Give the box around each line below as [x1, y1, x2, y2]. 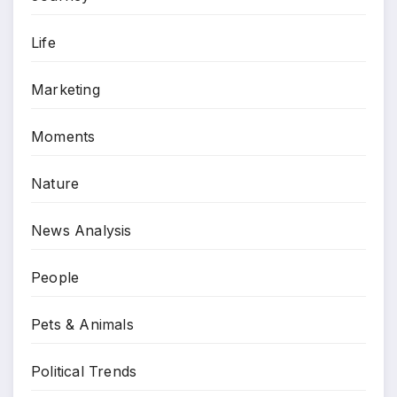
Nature [31, 174, 80, 192]
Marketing [31, 80, 100, 98]
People [31, 268, 80, 286]
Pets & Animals [31, 315, 134, 333]
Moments [31, 127, 96, 145]
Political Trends [31, 362, 137, 380]
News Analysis [31, 221, 132, 239]
